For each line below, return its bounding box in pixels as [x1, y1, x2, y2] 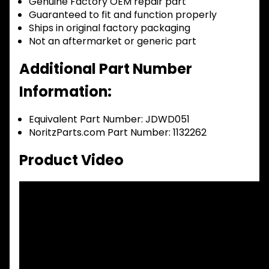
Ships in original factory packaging [29, 20, 190, 35]
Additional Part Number [19, 58, 192, 79]
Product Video [19, 150, 124, 170]
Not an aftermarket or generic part [29, 34, 196, 48]
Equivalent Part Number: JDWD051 [29, 112, 190, 126]
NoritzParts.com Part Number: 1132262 [29, 125, 207, 139]
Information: [19, 81, 112, 101]
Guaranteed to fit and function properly [29, 7, 217, 22]
